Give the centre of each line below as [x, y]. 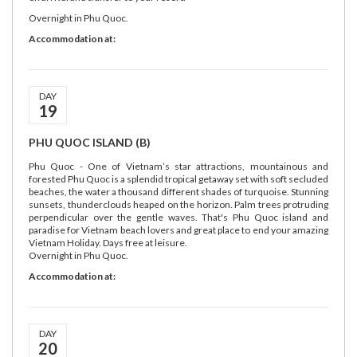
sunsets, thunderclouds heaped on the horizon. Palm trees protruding [178, 204]
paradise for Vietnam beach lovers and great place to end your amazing [178, 230]
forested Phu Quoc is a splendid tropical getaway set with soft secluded [178, 179]
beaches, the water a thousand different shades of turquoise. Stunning [178, 192]
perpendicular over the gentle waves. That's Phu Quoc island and [178, 217]
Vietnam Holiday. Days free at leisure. [108, 243]
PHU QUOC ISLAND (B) [90, 142]
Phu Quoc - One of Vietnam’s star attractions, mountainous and [178, 166]
